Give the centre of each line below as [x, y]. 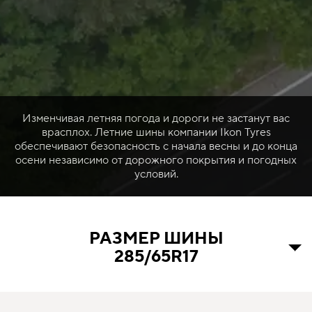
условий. [156, 174]
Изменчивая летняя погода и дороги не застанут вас [156, 118]
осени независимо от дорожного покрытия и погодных [156, 160]
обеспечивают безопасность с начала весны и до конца [156, 146]
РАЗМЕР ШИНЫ [156, 238]
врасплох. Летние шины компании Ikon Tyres [156, 132]
